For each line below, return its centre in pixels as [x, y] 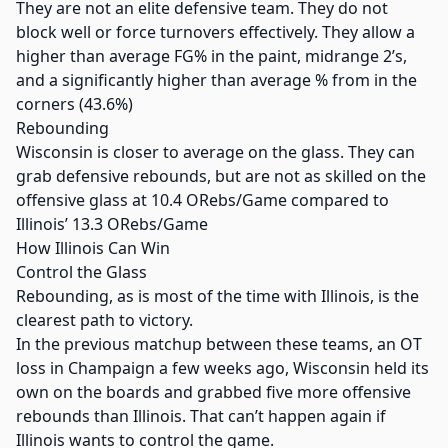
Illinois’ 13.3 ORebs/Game [112, 224]
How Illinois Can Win [93, 248]
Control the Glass [81, 272]
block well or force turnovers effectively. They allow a [215, 32]
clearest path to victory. [104, 320]
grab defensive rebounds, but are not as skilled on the [221, 176]
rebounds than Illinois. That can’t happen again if [201, 416]
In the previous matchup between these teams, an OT [219, 344]
